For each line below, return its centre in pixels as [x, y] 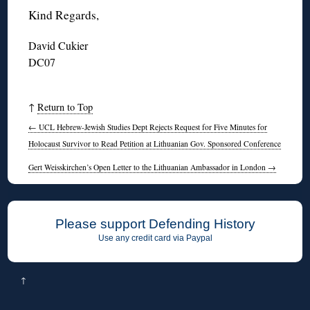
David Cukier [58, 45]
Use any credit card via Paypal [155, 238]
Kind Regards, [64, 15]
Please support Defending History [155, 224]
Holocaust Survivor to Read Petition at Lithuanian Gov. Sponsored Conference [155, 144]
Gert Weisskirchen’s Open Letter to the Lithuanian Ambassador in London [148, 167]
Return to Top [65, 107]
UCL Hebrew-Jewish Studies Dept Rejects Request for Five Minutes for [152, 127]
